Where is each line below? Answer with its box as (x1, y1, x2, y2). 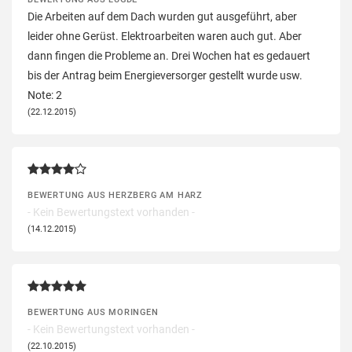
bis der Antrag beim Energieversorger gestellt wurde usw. (27, 68, 302, 82)
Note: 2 (27, 88, 62, 101)
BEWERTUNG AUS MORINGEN (27, 306, 159, 317)
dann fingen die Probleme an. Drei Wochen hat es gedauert (27, 49, 310, 62)
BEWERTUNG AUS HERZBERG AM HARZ (27, 189, 203, 200)
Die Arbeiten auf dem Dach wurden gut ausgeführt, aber (27, 9, 297, 23)
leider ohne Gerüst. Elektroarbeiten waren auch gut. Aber (27, 29, 302, 42)
